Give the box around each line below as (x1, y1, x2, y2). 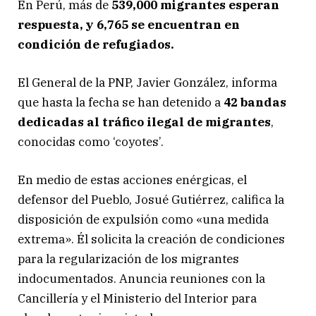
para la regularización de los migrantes (18, 251, 239, 267)
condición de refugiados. (18, 37, 174, 53)
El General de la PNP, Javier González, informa (18, 75, 277, 91)
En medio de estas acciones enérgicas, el (18, 172, 247, 188)
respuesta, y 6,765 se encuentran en (18, 17, 240, 33)
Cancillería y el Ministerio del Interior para (18, 291, 257, 307)
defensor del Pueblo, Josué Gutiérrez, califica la (18, 192, 284, 208)
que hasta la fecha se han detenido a (18, 95, 224, 111)
